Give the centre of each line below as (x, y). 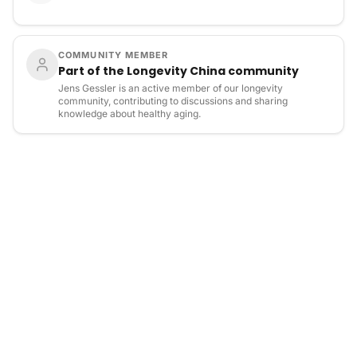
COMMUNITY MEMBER (114, 55)
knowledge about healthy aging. (129, 114)
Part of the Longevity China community (178, 71)
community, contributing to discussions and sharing (173, 101)
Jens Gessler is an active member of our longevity (171, 88)
